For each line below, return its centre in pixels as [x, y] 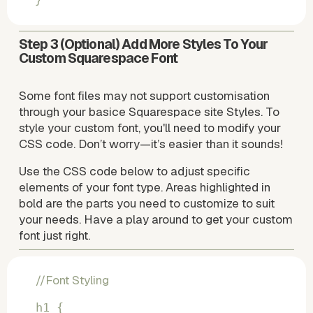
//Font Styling [72, 281]
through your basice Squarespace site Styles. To [149, 111]
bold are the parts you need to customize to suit [146, 203]
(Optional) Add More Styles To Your [163, 44]
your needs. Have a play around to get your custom [155, 219]
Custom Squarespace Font [98, 58]
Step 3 [38, 44]
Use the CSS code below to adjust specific [134, 171]
